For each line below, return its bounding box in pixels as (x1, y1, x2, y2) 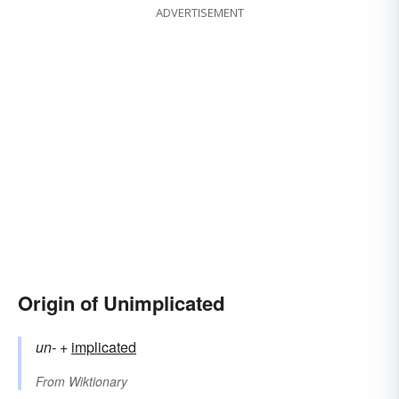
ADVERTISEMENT (155, 4, 244, 21)
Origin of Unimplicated (18, 289, 224, 318)
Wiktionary (69, 372, 127, 391)
